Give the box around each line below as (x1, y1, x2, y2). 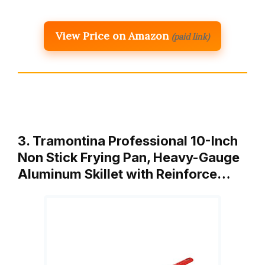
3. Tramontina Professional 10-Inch (18, 133, 238, 149)
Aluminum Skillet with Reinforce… (18, 166, 231, 182)
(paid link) (172, 31, 209, 43)
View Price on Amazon (56, 29, 169, 43)
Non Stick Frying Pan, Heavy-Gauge (18, 150, 240, 166)
